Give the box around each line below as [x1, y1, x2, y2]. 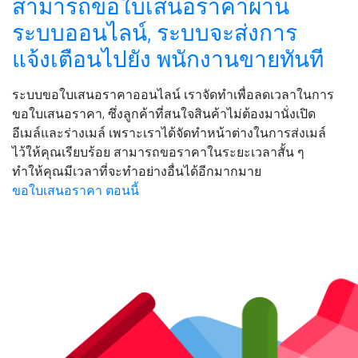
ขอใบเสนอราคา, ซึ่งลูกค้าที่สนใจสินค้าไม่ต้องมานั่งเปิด [12, 105, 316, 121]
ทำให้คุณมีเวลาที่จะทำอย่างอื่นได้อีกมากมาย [12, 163, 261, 179]
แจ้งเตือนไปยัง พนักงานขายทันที [12, 46, 324, 73]
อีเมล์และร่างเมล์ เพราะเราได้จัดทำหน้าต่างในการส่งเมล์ [12, 125, 326, 141]
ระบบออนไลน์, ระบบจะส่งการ [12, 19, 297, 46]
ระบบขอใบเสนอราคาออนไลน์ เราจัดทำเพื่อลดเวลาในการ [12, 86, 334, 102]
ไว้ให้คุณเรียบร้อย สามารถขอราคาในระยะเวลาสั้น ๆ [12, 144, 304, 160]
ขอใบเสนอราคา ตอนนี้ [12, 182, 139, 198]
